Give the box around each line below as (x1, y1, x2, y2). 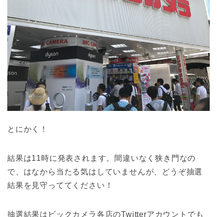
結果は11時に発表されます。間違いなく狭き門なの (7, 154, 196, 163)
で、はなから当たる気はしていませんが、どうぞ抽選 (7, 168, 203, 176)
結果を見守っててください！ (7, 181, 113, 190)
